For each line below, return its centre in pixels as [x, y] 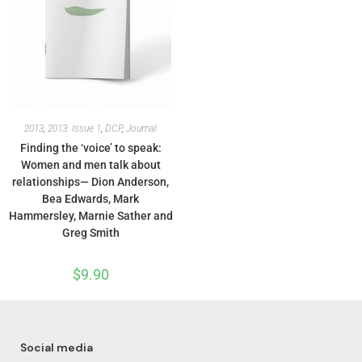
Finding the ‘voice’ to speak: [90, 148]
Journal [141, 128]
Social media [57, 347]
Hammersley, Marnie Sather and [90, 216]
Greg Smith [90, 233]
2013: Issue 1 [74, 128]
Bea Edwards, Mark [90, 199]
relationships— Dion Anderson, [90, 182]
